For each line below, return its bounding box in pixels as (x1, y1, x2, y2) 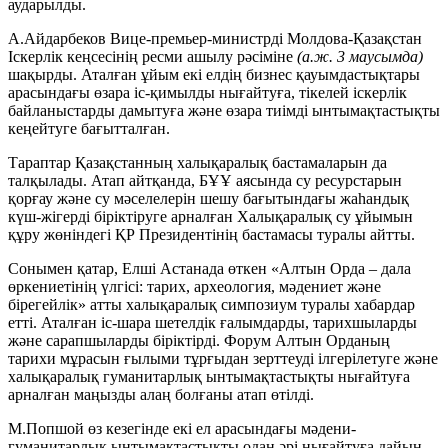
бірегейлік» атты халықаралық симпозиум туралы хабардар (8, 296, 415, 314)
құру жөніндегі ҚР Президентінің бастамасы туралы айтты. (8, 226, 415, 244)
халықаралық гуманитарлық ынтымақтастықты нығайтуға (8, 368, 410, 386)
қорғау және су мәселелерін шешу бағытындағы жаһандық (8, 190, 409, 208)
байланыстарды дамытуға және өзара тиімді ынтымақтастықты (8, 102, 440, 120)
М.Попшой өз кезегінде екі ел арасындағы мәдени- (8, 420, 356, 438)
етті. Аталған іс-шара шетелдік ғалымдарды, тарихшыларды (8, 314, 417, 332)
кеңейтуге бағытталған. (8, 120, 170, 138)
